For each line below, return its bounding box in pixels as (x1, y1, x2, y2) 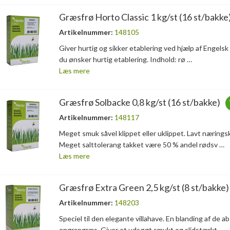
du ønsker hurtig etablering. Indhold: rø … (59, 55, 192, 64)
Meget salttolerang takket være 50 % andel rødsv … (59, 140, 224, 149)
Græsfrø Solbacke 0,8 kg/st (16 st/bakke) (59, 97, 220, 108)
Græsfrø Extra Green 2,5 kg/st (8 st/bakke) (59, 182, 229, 194)
